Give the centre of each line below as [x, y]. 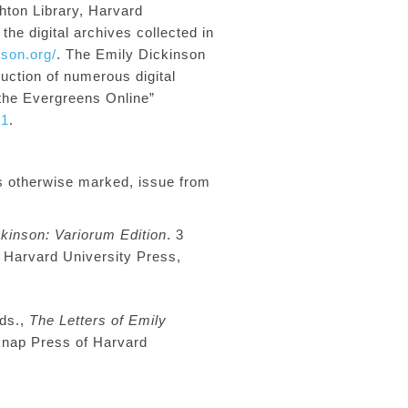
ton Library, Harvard [75, 10]
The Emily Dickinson [136, 54]
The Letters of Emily [98, 320]
